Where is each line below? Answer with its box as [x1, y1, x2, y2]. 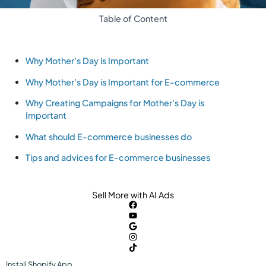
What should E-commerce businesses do [26, 131, 192, 142]
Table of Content [99, 12, 167, 24]
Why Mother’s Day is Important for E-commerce [26, 76, 220, 87]
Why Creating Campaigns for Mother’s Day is [26, 97, 205, 109]
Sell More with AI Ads [92, 189, 174, 201]
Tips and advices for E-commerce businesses [26, 151, 211, 163]
